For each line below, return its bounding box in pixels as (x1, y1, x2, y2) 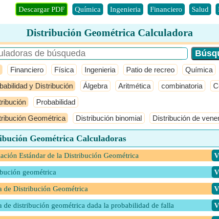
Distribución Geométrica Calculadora (26, 27, 193, 39)
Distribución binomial (76, 114, 142, 122)
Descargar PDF (18, 5, 65, 13)
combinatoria (161, 82, 202, 90)
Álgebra (83, 82, 108, 90)
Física (54, 66, 74, 74)
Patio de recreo (126, 66, 175, 74)
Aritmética (118, 82, 151, 90)
